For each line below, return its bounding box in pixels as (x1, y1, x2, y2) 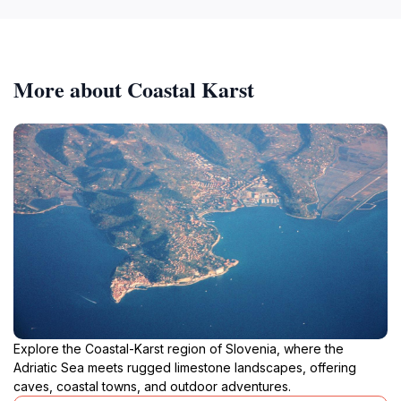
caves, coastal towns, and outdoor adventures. (13, 378, 291, 394)
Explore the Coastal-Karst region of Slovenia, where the (13, 340, 344, 356)
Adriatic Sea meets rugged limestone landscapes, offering (13, 359, 356, 375)
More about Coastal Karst (13, 73, 254, 105)
